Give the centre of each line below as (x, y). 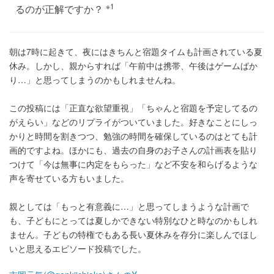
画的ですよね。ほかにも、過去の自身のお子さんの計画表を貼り (133, 150)
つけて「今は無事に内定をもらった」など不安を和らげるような (133, 164)
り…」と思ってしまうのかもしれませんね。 (95, 80)
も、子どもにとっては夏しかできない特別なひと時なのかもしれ (133, 220)
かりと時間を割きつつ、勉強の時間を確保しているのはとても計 (133, 136)
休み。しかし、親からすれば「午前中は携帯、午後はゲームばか (133, 66)
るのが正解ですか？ (61, 9)
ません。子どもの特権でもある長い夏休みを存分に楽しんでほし (133, 235)
